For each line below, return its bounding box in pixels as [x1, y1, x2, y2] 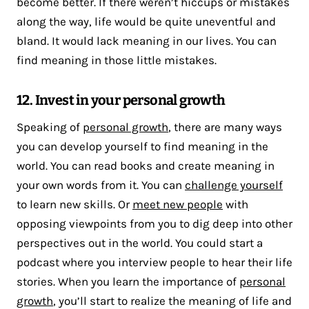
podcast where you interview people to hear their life [17, 255, 292, 269]
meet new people [132, 197, 223, 211]
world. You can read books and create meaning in [17, 158, 275, 172]
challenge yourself [185, 177, 283, 192]
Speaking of [17, 119, 83, 134]
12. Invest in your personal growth [17, 91, 226, 108]
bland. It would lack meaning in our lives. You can [17, 33, 277, 48]
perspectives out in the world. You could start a [17, 235, 263, 250]
